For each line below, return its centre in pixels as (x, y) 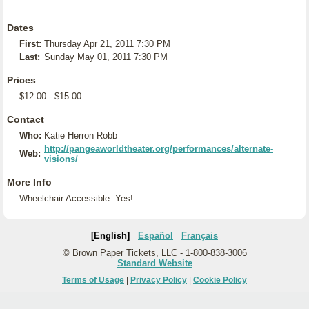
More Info (29, 182)
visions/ (61, 159)
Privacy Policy (159, 280)
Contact (26, 119)
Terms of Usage (93, 280)
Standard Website (154, 263)
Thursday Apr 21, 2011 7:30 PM (107, 44)
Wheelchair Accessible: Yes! (76, 198)
